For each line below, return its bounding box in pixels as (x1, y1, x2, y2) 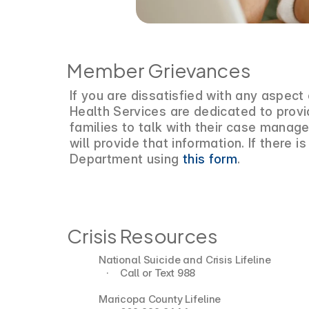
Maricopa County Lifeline (98, 292, 221, 306)
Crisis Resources (67, 219, 218, 250)
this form (182, 152, 238, 166)
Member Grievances (67, 53, 251, 85)
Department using (69, 152, 183, 166)
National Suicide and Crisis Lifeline (98, 253, 271, 266)
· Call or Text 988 (106, 266, 196, 279)
